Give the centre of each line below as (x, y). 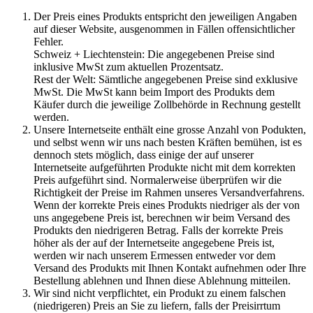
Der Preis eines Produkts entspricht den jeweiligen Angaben (165, 16)
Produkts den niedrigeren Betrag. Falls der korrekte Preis (158, 230)
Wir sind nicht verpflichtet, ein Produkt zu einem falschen (160, 293)
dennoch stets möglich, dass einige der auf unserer (144, 154)
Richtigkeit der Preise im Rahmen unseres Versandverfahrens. (169, 192)
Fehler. (49, 41)
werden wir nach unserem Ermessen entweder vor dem (154, 255)
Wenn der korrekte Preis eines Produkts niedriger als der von (167, 205)
